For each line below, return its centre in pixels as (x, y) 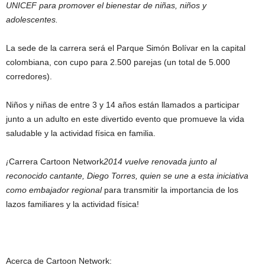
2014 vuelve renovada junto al (160, 161)
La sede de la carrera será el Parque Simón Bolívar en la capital (126, 48)
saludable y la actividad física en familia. (81, 133)
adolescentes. (32, 19)
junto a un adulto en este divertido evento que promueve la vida (125, 119)
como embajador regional (55, 190)
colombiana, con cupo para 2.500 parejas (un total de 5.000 (118, 62)
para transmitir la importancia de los (171, 190)
